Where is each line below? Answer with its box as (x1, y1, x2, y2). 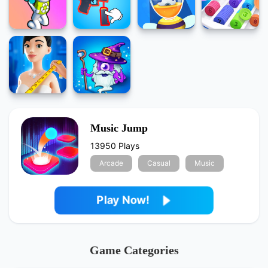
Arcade (99, 159, 123, 168)
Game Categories (89, 243, 179, 257)
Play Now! (95, 193, 150, 206)
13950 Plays (90, 141, 139, 151)
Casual (147, 159, 170, 168)
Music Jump (90, 122, 148, 135)
